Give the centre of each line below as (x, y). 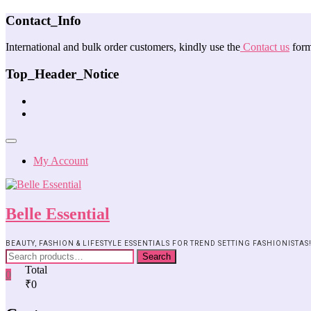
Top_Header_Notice (62, 74)
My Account (61, 160)
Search (157, 256)
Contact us (265, 47)
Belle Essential (58, 213)
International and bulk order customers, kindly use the (123, 47)
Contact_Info (43, 20)
